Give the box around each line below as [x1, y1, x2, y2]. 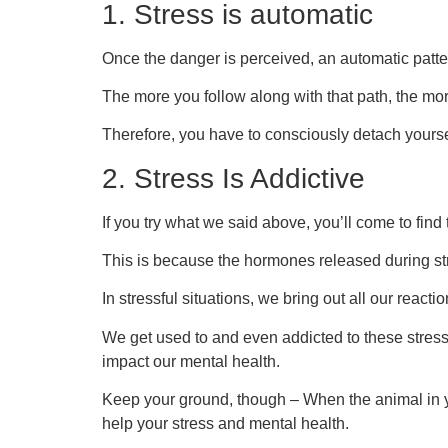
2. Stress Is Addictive [102, 162, 365, 194]
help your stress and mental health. [102, 415, 353, 433]
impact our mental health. [102, 352, 284, 370]
